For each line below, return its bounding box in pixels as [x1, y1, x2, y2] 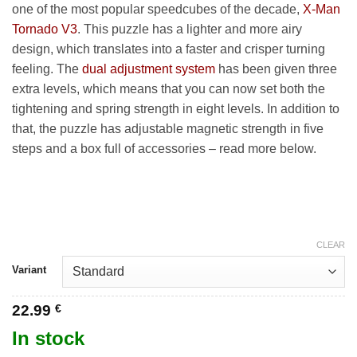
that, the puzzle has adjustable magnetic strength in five [12, 122, 324, 136]
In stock [12, 328, 84, 350]
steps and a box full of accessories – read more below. [12, 142, 316, 156]
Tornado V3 [12, 22, 77, 37]
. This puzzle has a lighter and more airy [77, 22, 302, 37]
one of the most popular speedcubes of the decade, [12, 2, 303, 17]
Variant [12, 264, 46, 277]
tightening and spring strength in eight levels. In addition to [12, 102, 339, 116]
